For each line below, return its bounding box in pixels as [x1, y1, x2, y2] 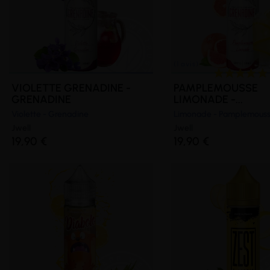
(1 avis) [214, 165, 245, 177]
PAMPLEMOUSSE [173, 81, 258, 95]
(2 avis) [14, 165, 48, 177]
